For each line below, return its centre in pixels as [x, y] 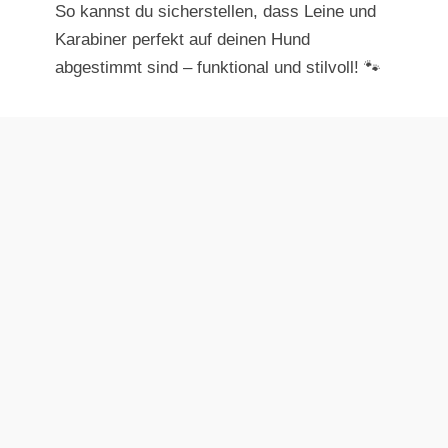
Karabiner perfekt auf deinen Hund [182, 40]
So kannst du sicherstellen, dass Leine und [215, 12]
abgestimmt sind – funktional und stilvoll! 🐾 [218, 68]
